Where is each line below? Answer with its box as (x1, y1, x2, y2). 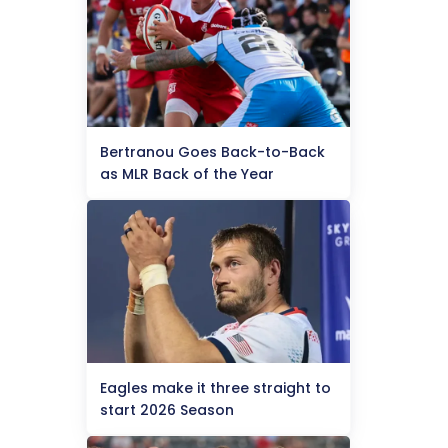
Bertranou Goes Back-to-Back (100, 142, 325, 162)
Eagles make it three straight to (100, 378, 331, 398)
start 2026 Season (100, 400, 234, 420)
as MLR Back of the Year (100, 164, 274, 184)
